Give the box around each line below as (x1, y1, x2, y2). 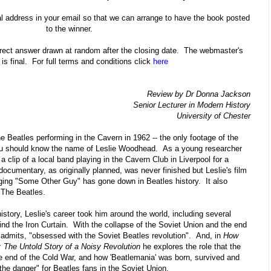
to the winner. (45, 24, 93, 34)
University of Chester (177, 111, 250, 121)
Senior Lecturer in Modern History (133, 100, 250, 110)
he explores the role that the (140, 242, 241, 252)
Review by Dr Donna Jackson (147, 90, 250, 99)
